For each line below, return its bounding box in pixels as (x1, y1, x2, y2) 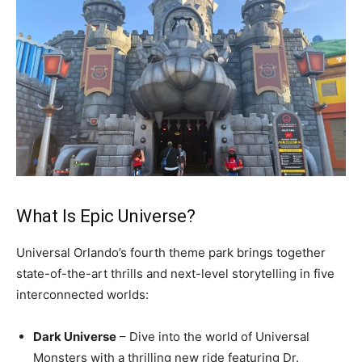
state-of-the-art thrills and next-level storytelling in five (16, 266, 335, 282)
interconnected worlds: (16, 287, 149, 303)
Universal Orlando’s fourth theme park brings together (16, 245, 326, 261)
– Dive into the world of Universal (116, 329, 309, 345)
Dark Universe (33, 329, 116, 345)
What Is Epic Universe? (16, 206, 196, 227)
